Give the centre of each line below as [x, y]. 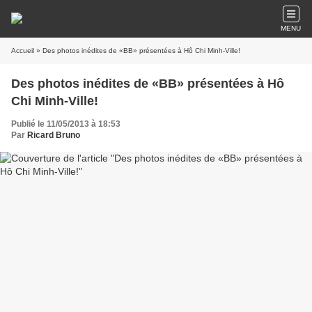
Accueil [23, 50]
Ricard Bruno [54, 135]
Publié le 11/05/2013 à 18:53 [66, 124]
